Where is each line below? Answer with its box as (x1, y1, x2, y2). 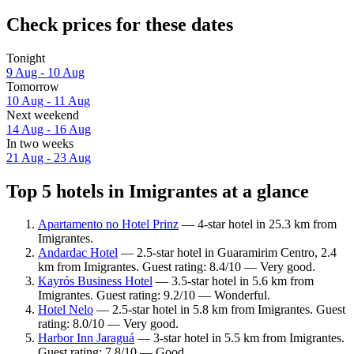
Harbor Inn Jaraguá (38, 331, 134, 345)
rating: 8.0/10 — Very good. (38, 317, 179, 331)
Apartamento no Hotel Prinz (38, 217, 179, 232)
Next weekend (6, 107, 79, 122)
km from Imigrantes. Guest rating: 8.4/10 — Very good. (38, 260, 315, 274)
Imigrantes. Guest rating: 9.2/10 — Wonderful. (38, 288, 270, 303)
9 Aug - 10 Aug (6, 65, 85, 79)
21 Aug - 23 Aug (6, 150, 91, 164)
